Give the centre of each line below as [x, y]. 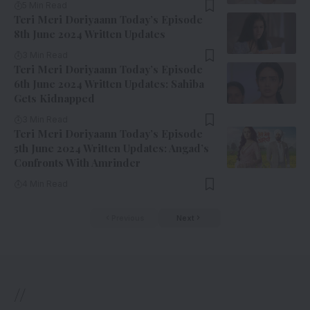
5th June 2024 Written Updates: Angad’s [111, 148]
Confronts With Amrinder [77, 162]
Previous [128, 218]
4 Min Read [45, 183]
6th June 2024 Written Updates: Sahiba [109, 83]
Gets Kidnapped [54, 98]
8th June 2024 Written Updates [90, 34]
